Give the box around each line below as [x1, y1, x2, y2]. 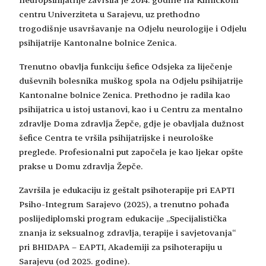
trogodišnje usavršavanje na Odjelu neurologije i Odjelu [19, 22, 246, 34]
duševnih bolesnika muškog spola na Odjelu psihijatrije [19, 74, 243, 86]
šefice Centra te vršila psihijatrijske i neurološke [19, 131, 213, 143]
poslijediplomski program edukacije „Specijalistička [19, 212, 227, 224]
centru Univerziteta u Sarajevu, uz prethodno [19, 8, 200, 20]
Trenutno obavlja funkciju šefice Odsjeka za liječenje [19, 60, 232, 72]
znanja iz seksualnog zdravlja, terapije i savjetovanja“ [19, 226, 236, 238]
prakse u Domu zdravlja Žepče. [19, 160, 142, 172]
